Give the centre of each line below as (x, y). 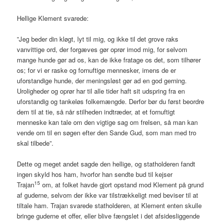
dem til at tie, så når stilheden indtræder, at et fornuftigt (96, 111)
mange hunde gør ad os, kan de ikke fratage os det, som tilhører (109, 59)
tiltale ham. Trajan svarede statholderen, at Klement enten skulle (110, 206)
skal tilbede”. (35, 143)
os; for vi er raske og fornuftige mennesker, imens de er (97, 70)
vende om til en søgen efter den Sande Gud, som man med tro (107, 132)
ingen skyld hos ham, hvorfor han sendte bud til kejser (95, 174)
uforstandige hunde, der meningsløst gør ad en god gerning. (102, 80)
